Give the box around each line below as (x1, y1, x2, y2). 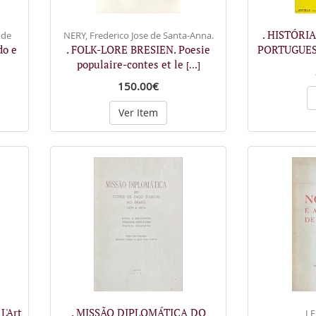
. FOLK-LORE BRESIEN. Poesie (66, 42, 210, 56)
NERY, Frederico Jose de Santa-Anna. (63, 28, 214, 42)
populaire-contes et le (76, 56, 186, 71)
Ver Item (119, 105, 158, 119)
